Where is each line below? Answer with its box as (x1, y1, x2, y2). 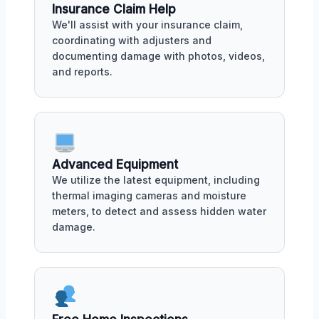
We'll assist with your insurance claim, (52, 19, 243, 31)
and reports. (52, 66, 113, 78)
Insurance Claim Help (52, 2, 176, 17)
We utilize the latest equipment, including (52, 174, 260, 186)
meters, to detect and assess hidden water (52, 205, 266, 217)
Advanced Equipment (52, 157, 178, 172)
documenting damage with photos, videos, (52, 50, 265, 63)
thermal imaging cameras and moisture (52, 189, 246, 202)
